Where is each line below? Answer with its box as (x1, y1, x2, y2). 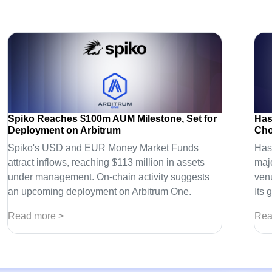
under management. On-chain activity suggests (8, 171, 210, 182)
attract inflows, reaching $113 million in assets (8, 157, 205, 168)
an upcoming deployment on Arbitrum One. (8, 186, 192, 197)
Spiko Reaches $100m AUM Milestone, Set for (8, 113, 217, 124)
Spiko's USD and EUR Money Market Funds (8, 142, 199, 153)
